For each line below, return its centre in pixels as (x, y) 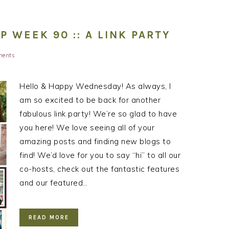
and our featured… (54, 183)
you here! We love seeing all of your (87, 128)
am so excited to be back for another (90, 100)
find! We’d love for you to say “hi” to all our (100, 155)
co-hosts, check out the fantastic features (99, 169)
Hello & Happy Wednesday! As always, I (95, 86)
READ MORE (49, 218)
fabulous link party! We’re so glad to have (98, 114)
